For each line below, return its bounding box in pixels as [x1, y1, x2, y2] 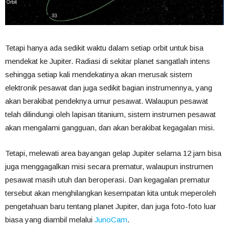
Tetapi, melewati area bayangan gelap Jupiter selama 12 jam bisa [5, 149, 221, 158]
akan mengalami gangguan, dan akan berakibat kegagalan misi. [5, 123, 215, 132]
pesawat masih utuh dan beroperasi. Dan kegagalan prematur [5, 175, 210, 185]
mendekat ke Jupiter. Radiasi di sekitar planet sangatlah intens [5, 57, 210, 66]
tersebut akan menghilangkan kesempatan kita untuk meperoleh [5, 189, 216, 198]
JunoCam [95, 215, 127, 224]
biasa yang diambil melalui [5, 215, 95, 224]
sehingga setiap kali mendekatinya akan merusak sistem [5, 70, 192, 79]
